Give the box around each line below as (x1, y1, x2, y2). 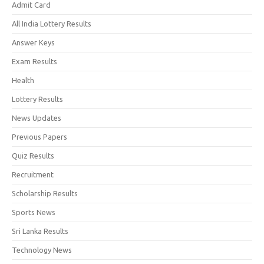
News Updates (12, 113, 61, 122)
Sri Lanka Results (12, 226, 68, 235)
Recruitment (12, 170, 54, 179)
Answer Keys (12, 38, 55, 47)
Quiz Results (12, 151, 54, 160)
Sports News (12, 207, 55, 216)
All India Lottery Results (12, 19, 91, 28)
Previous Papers (12, 132, 67, 141)
